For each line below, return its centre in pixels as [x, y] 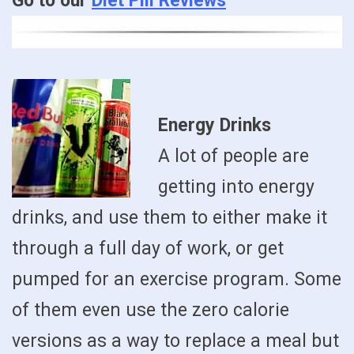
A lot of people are [233, 156]
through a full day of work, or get [148, 249]
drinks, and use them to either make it [169, 218]
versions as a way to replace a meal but [175, 341]
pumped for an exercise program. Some [177, 280]
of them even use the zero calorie [151, 311]
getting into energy [236, 187]
